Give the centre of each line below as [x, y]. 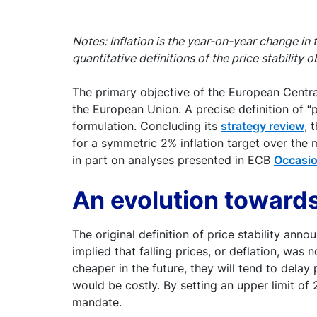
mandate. [97, 302]
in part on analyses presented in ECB [173, 160]
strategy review [263, 126]
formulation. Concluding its [146, 126]
